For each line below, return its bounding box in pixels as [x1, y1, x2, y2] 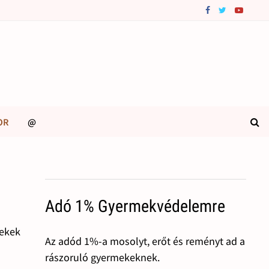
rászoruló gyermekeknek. [44, 250, 160, 264]
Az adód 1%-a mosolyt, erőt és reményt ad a [44, 234, 245, 248]
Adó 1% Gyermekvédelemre [44, 196, 225, 216]
